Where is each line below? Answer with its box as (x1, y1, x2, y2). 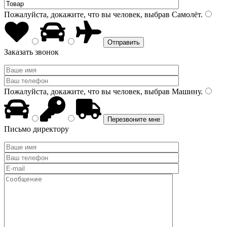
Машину (170, 87, 201, 96)
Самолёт (170, 10, 201, 19)
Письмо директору (4, 125, 69, 133)
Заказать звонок (4, 48, 59, 56)
